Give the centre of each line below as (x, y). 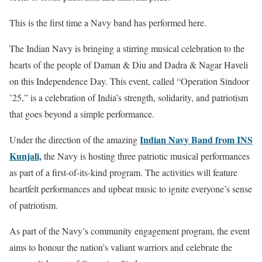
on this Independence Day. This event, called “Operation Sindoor (129, 81)
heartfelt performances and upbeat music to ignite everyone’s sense (131, 188)
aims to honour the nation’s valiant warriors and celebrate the (121, 247)
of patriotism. (34, 205)
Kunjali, (25, 156)
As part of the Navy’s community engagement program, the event (130, 230)
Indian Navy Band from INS (196, 139)
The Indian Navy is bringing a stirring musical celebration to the (127, 48)
